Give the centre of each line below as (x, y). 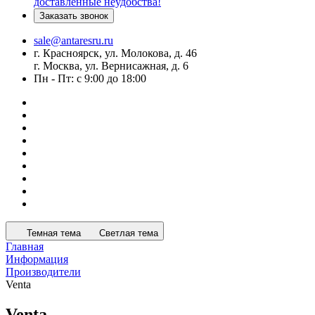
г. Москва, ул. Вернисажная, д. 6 (111, 66)
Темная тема (54, 233)
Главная (25, 246)
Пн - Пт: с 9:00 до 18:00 (90, 78)
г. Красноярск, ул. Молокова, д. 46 (115, 53)
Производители (43, 272)
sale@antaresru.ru (73, 40)
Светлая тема (129, 233)
